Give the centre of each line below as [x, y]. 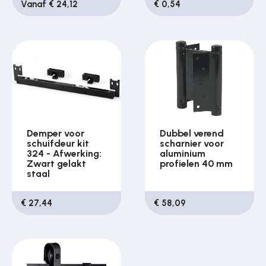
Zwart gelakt [57, 164]
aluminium [183, 154]
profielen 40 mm [197, 164]
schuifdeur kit [58, 144]
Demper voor [56, 134]
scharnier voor [192, 144]
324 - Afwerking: [64, 154]
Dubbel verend [192, 134]
